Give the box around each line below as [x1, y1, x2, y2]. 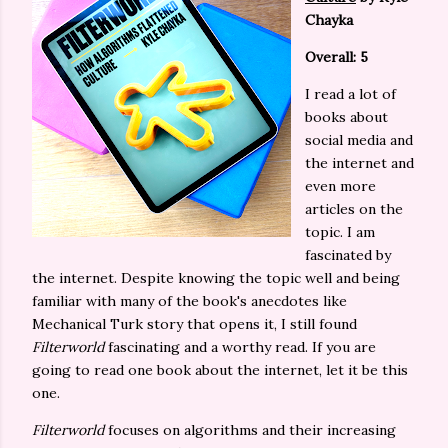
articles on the [305, 200, 403, 218]
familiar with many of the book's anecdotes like [32, 292, 347, 310]
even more [305, 177, 376, 195]
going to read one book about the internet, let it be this [32, 361, 408, 379]
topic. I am [305, 223, 375, 241]
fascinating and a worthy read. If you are [104, 338, 376, 356]
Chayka [305, 11, 353, 29]
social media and [305, 131, 413, 149]
